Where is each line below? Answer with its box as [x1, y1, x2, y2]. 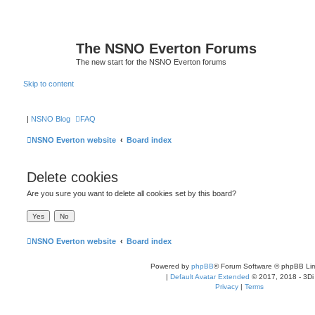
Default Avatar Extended [169, 272, 250, 281]
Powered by [150, 262, 191, 270]
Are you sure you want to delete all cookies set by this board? [27, 189, 236, 198]
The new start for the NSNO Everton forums [76, 58, 226, 66]
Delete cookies [27, 169, 118, 185]
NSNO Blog [31, 115, 70, 123]
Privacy [215, 282, 238, 290]
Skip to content [23, 79, 74, 88]
